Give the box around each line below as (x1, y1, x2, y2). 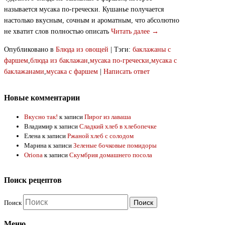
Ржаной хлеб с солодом (67, 132, 134, 140)
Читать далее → (111, 28, 159, 36)
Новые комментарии (4, 93, 80, 102)
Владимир (24, 123, 53, 131)
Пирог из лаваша (84, 113, 131, 121)
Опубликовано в (4, 46, 54, 54)
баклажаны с (133, 46, 171, 54)
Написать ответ (103, 68, 150, 76)
